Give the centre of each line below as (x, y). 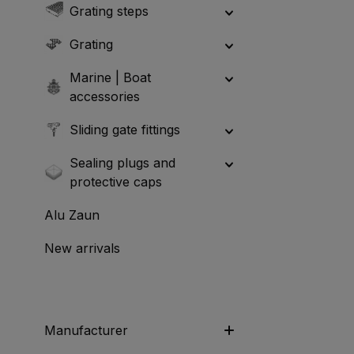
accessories (105, 96)
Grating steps (109, 11)
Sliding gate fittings (125, 129)
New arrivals (82, 248)
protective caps (116, 181)
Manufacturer (86, 330)
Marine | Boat (110, 77)
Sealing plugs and (122, 162)
